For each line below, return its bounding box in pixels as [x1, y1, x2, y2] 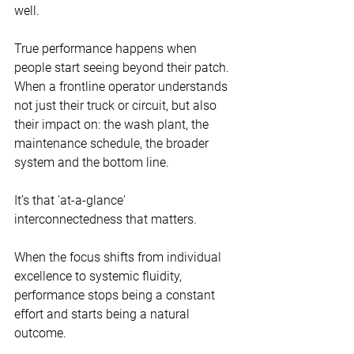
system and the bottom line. [14, 155, 169, 171]
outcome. [14, 326, 66, 341]
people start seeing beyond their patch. [14, 60, 229, 76]
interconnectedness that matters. [14, 212, 197, 228]
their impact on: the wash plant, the [14, 117, 212, 133]
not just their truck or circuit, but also [14, 98, 220, 114]
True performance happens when [14, 41, 200, 57]
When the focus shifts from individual [14, 250, 224, 265]
